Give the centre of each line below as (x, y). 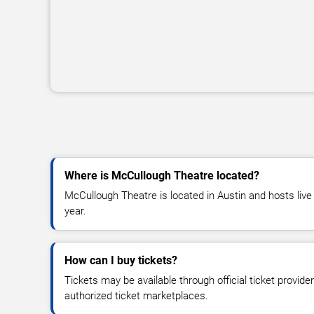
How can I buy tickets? (121, 260)
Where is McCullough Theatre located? (162, 176)
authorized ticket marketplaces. (136, 296)
